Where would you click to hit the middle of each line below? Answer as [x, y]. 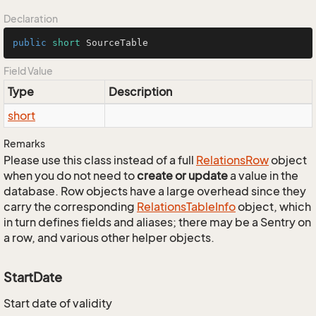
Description [140, 92]
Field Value [28, 71]
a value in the [263, 176]
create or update [182, 176]
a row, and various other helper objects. [109, 238]
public [30, 43]
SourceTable [114, 43]
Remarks [24, 144]
